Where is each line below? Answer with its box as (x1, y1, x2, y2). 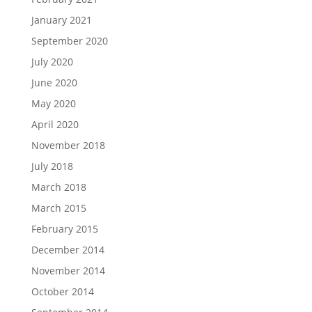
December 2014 (31, 243, 104, 257)
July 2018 (31, 159, 73, 173)
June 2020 (31, 76, 77, 90)
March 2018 (31, 180, 86, 194)
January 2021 (31, 13, 92, 27)
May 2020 (31, 97, 76, 111)
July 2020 (31, 55, 73, 69)
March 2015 (31, 201, 86, 215)
